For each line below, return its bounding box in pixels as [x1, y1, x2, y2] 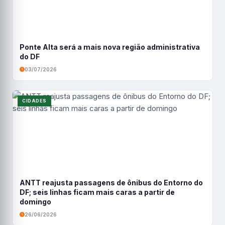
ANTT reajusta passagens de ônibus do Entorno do [20, 178, 203, 187]
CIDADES [22, 98, 47, 104]
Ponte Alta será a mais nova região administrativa [20, 43, 200, 52]
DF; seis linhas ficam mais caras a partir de [20, 188, 175, 197]
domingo [20, 197, 51, 206]
